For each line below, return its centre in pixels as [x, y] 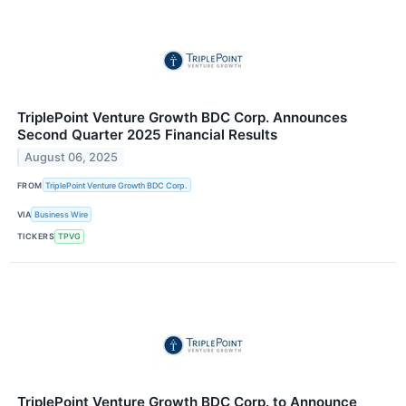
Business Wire [62, 215]
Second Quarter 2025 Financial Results [147, 135]
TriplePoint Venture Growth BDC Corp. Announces [182, 118]
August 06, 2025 [72, 158]
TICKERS [36, 237]
